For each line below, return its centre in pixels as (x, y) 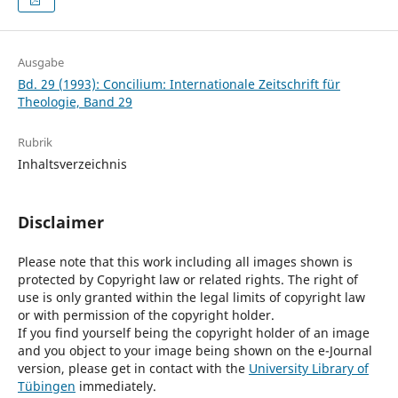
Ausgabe (40, 63)
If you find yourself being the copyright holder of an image (193, 333)
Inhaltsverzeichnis (72, 164)
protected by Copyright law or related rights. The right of (187, 280)
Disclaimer (60, 223)
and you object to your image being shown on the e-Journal (195, 351)
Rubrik (35, 143)
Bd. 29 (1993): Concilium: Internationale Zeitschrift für (179, 84)
